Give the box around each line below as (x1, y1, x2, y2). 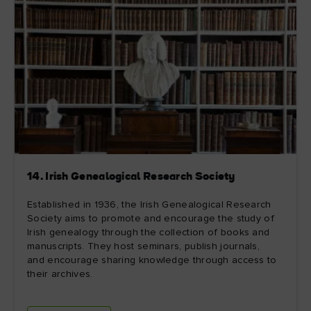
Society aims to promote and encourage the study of (27, 214, 274, 224)
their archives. (27, 269, 93, 280)
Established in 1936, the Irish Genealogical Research (27, 200, 271, 210)
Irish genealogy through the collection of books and (27, 228, 270, 238)
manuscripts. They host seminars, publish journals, (27, 242, 260, 252)
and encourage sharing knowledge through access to (27, 255, 277, 266)
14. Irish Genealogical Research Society (27, 171, 235, 183)
